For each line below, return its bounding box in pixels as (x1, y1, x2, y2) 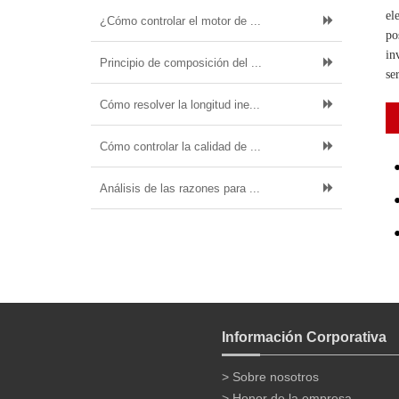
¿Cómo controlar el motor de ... (100, 14, 261, 28)
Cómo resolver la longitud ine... (100, 98, 260, 111)
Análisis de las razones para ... (100, 182, 260, 195)
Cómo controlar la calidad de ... (100, 140, 261, 153)
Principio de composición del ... (100, 56, 262, 69)
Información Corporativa (222, 330, 387, 346)
